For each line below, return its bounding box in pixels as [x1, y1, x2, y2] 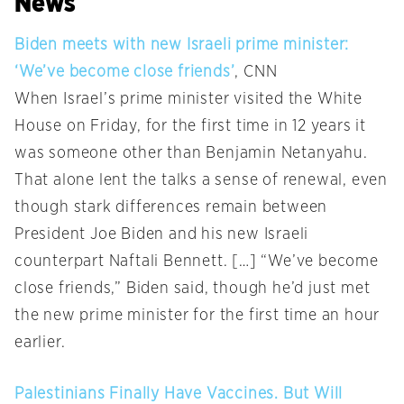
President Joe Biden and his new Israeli [14, 226, 309, 243]
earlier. [14, 335, 66, 352]
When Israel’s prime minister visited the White [14, 91, 363, 108]
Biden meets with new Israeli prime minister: [14, 37, 350, 54]
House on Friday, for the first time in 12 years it [14, 118, 366, 135]
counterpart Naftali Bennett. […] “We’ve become [14, 253, 379, 271]
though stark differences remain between [14, 199, 328, 216]
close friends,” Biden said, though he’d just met [14, 280, 371, 298]
